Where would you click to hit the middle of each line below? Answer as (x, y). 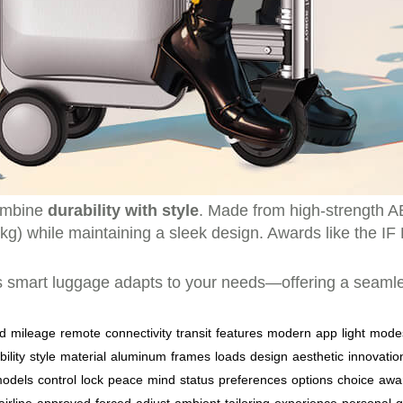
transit (194, 333)
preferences (253, 380)
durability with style (123, 210)
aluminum (139, 356)
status (197, 380)
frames (191, 356)
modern (289, 333)
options (312, 380)
